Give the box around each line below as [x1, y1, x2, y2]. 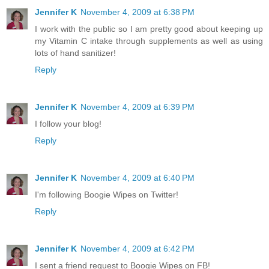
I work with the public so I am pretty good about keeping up [35, 24, 263, 34]
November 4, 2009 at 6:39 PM [80, 102, 195, 112]
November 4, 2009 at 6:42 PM [80, 244, 195, 254]
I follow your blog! [35, 119, 101, 129]
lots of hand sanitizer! [35, 48, 116, 58]
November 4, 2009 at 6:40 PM [80, 173, 195, 183]
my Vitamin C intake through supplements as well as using [35, 36, 263, 46]
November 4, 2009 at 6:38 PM [80, 7, 195, 17]
